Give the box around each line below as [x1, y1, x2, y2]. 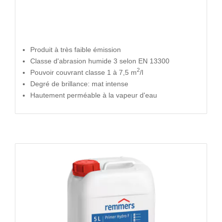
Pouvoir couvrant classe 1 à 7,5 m [30, 68, 137, 76]
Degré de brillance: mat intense [30, 79, 128, 88]
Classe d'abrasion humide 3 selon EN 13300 [30, 56, 169, 65]
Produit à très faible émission [30, 45, 121, 54]
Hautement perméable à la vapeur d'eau [30, 91, 157, 99]
